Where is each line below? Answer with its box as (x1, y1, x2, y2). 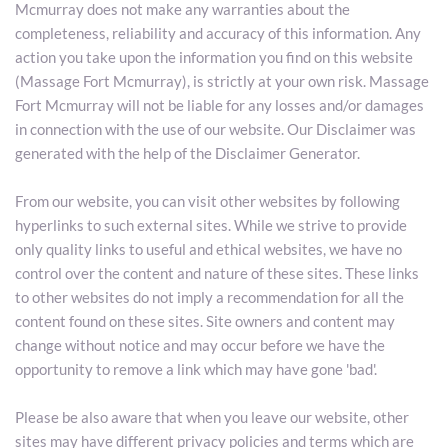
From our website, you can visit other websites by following (15, 192, 400, 211)
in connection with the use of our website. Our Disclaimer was (15, 120, 416, 139)
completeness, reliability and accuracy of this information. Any (15, 24, 421, 43)
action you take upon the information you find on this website (15, 48, 413, 67)
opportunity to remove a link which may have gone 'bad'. (15, 360, 377, 379)
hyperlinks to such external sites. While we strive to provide (15, 216, 407, 235)
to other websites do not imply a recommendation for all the (15, 288, 404, 307)
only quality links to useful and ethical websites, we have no (15, 240, 402, 259)
